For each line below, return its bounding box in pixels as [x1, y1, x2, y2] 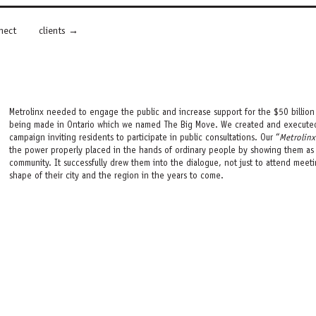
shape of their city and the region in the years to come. [8, 171, 224, 181]
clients [38, 27, 66, 37]
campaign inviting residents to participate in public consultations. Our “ [8, 133, 279, 143]
